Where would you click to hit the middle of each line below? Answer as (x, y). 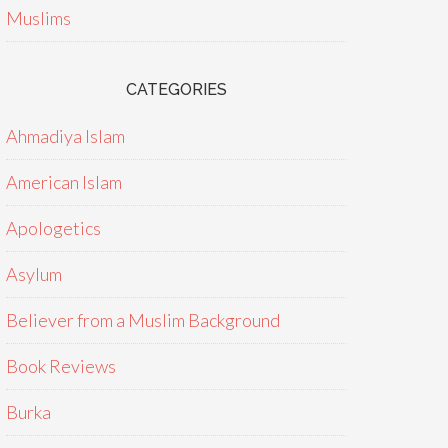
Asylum (34, 274)
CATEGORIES (176, 89)
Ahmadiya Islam (65, 136)
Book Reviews (61, 366)
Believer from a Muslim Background (143, 320)
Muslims (38, 18)
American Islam (64, 182)
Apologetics (53, 228)
